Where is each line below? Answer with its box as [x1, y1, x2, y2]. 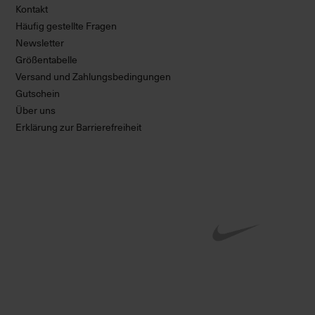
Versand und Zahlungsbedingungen [15, 69, 171, 84]
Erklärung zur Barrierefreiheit [15, 120, 141, 135]
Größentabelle [15, 52, 77, 67]
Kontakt [15, 1, 48, 17]
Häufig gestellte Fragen [15, 18, 117, 34]
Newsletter [15, 35, 64, 51]
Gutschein [15, 86, 60, 101]
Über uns [15, 103, 56, 118]
